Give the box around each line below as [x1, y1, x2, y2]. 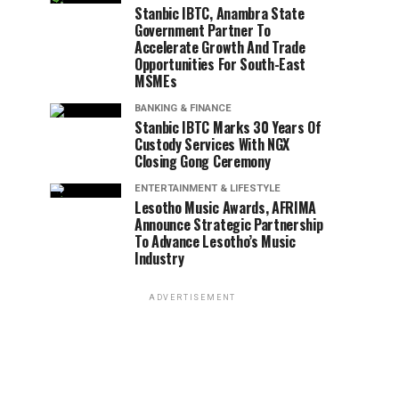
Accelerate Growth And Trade [134, 37, 305, 58]
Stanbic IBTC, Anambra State [134, 3, 305, 24]
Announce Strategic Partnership [134, 214, 323, 235]
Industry [134, 248, 184, 269]
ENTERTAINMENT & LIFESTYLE [134, 183, 281, 194]
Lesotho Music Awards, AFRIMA [134, 197, 317, 218]
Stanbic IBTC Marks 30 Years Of [134, 117, 322, 138]
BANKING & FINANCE [134, 102, 232, 114]
